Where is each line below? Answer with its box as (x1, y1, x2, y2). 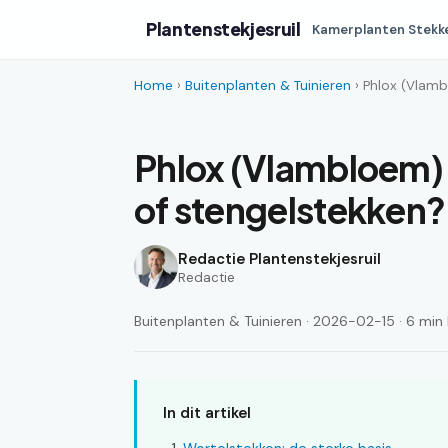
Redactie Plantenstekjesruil (178, 248, 381, 269)
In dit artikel (163, 403, 251, 423)
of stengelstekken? (134, 187, 446, 232)
